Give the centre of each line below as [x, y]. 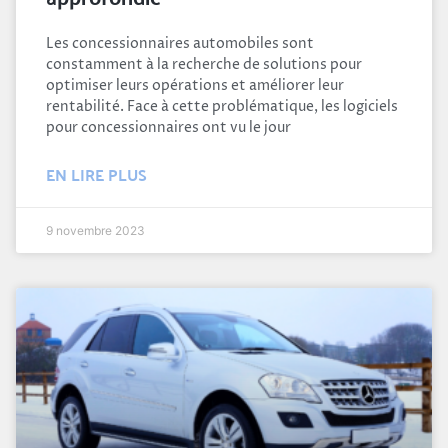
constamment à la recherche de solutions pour [204, 64]
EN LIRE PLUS [96, 174]
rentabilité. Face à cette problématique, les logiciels [222, 106]
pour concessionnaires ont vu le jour [168, 127]
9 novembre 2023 [95, 230]
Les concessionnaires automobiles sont [180, 43]
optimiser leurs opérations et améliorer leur [195, 85]
